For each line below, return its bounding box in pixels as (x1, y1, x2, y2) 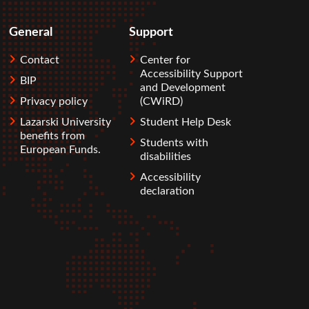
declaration (140, 186, 195, 197)
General (9, 26, 52, 39)
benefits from (20, 130, 85, 142)
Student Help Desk (140, 117, 231, 128)
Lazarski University (20, 117, 111, 128)
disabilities (140, 151, 191, 163)
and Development (140, 82, 226, 94)
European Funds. (20, 144, 101, 156)
